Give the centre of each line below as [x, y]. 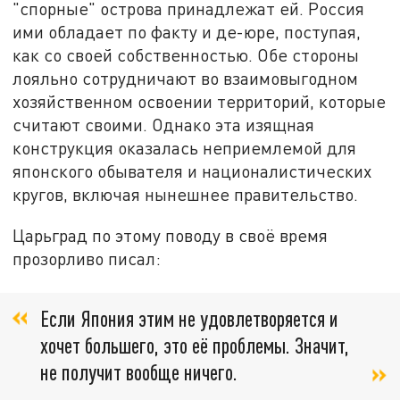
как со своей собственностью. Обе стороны [186, 55]
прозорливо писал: [87, 258]
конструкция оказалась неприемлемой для [185, 148]
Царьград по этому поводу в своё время [171, 235]
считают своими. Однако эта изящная [164, 125]
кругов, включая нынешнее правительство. [186, 195]
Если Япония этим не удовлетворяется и [189, 319]
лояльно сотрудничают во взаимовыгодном [186, 79]
